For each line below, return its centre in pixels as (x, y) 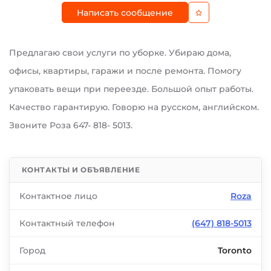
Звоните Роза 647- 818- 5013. (71, 125)
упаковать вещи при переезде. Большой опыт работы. (131, 89)
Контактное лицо (58, 196)
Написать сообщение (125, 12)
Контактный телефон (67, 223)
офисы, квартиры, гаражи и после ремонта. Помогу (125, 71)
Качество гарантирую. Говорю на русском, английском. (134, 107)
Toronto (235, 250)
